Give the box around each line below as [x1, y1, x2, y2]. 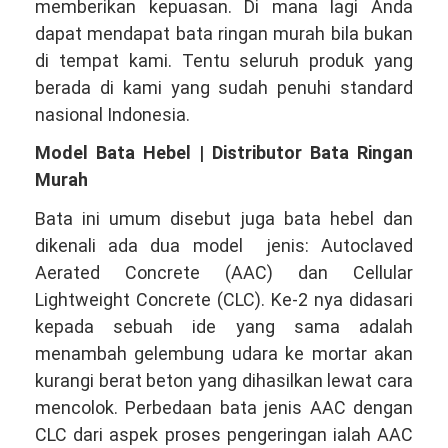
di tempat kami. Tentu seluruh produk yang [35, 49, 413, 71]
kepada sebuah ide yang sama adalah [35, 315, 413, 337]
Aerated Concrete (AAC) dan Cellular [35, 261, 413, 283]
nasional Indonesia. [35, 103, 190, 125]
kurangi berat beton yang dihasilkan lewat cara [35, 369, 413, 391]
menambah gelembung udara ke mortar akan [35, 342, 413, 364]
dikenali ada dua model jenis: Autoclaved [35, 234, 413, 256]
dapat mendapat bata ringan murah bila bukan [35, 22, 413, 44]
